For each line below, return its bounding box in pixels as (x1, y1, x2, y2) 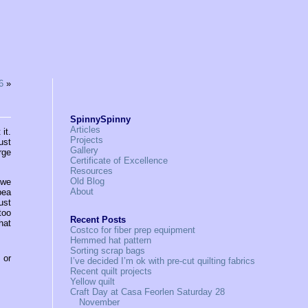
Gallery (70, 145, 99, 155)
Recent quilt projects (70, 266, 153, 276)
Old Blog (70, 176, 105, 186)
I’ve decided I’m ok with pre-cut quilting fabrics (70, 256, 256, 266)
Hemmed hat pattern (70, 235, 152, 245)
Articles (70, 124, 101, 135)
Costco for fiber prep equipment (70, 225, 196, 235)
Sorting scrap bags (70, 245, 146, 256)
